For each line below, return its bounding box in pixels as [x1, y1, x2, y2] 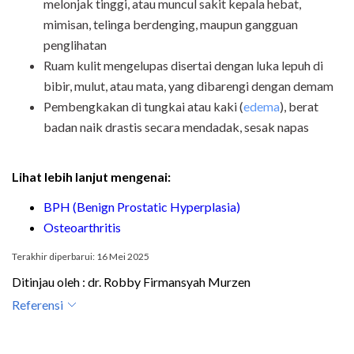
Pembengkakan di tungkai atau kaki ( [43, 98, 243, 114]
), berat [280, 98, 318, 114]
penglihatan [43, 36, 107, 52]
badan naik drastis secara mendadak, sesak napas [43, 119, 309, 134]
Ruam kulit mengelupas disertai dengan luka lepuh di [43, 57, 323, 73]
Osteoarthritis [43, 219, 121, 235]
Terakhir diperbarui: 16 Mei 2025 [12, 250, 149, 262]
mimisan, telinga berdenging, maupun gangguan [43, 16, 298, 32]
